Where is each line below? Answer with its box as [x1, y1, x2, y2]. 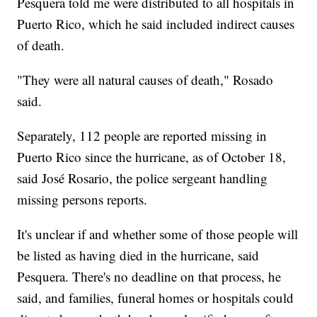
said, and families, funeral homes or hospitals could [17, 289, 294, 307]
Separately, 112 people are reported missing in [17, 127, 267, 145]
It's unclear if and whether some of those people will [17, 225, 299, 243]
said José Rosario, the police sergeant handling [17, 169, 268, 188]
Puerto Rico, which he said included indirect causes [17, 15, 295, 33]
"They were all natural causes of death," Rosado [17, 71, 274, 89]
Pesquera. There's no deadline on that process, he [17, 267, 282, 286]
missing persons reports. [17, 190, 148, 209]
